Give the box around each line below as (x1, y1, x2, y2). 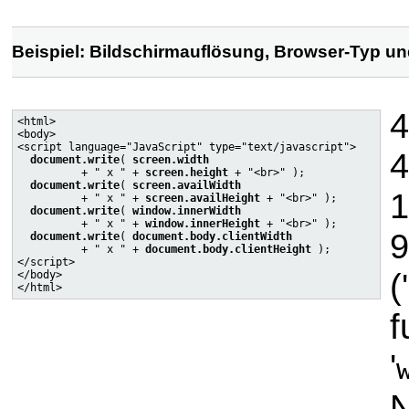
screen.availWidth (132, 178, 241, 192)
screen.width (132, 152, 209, 166)
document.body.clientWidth (132, 229, 292, 243)
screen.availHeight (145, 191, 260, 204)
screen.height (145, 165, 228, 179)
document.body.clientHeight (145, 242, 311, 256)
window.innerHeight (145, 216, 260, 230)
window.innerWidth (132, 204, 241, 217)
